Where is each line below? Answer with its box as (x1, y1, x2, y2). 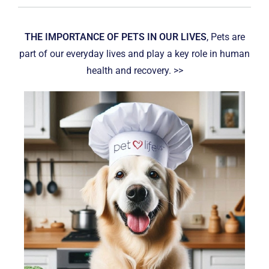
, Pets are (206, 31, 245, 43)
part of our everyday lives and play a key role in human (19, 47, 250, 59)
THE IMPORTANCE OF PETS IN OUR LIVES (24, 31, 207, 43)
